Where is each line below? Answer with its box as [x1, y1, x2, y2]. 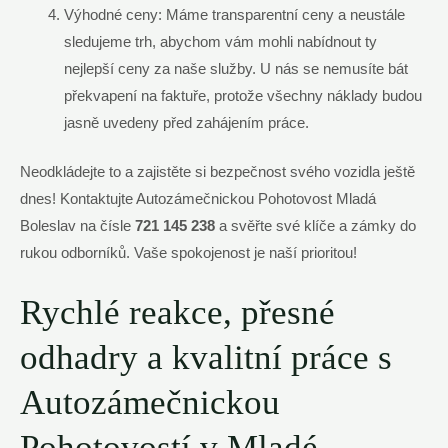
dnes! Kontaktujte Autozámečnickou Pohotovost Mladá [20, 191, 376, 208]
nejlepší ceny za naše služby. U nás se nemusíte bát [63, 61, 408, 78]
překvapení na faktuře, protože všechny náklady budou [63, 88, 422, 105]
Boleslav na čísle [20, 218, 135, 235]
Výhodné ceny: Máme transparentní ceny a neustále [63, 7, 405, 24]
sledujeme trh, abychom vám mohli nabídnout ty [63, 34, 377, 51]
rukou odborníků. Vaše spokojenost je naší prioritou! [20, 245, 357, 262]
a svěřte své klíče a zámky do [215, 218, 416, 235]
